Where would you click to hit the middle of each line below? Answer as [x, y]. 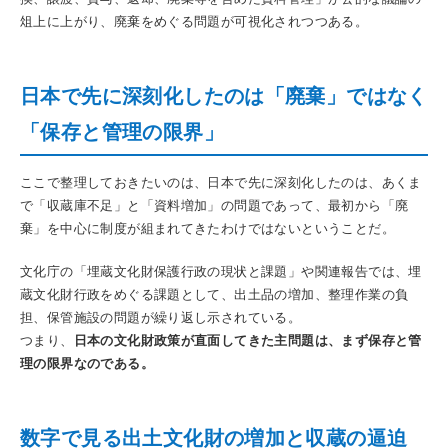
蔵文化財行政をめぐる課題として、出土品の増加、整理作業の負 [214, 294]
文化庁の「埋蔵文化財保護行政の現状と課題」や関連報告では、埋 [221, 271]
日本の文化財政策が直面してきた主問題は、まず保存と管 [247, 340]
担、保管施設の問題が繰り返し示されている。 [161, 317]
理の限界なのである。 [87, 363]
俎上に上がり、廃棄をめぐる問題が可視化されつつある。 [194, 21]
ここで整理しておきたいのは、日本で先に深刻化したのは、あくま [221, 182]
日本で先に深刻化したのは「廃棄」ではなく [224, 96]
